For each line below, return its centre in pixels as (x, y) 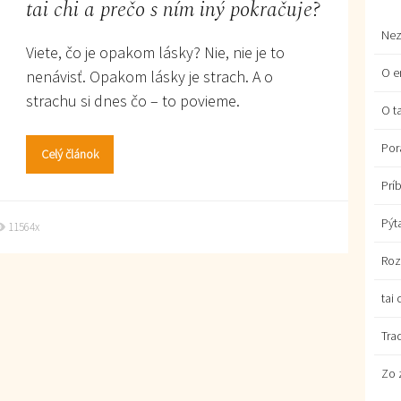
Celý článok (69, 154)
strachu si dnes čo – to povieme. (134, 101)
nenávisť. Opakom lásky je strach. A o (149, 77)
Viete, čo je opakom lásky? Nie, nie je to (155, 52)
